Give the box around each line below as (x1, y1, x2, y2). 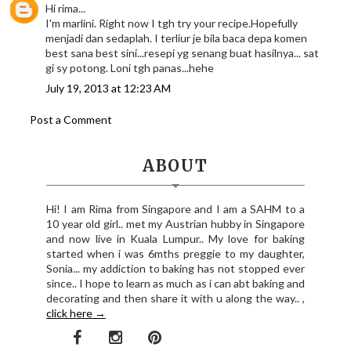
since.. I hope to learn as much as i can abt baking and (45, 277, 305, 291)
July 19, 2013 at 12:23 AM (45, 81, 172, 96)
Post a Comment (30, 113, 113, 127)
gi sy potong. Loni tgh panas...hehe (45, 61, 215, 75)
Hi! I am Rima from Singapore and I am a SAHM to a (45, 202, 305, 216)
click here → (45, 306, 106, 320)
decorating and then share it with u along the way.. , (45, 291, 305, 306)
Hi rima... (45, 2, 86, 16)
